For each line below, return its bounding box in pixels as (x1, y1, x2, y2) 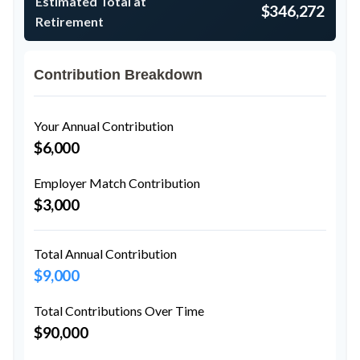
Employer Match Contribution (34, 175, 200, 190)
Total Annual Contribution (34, 246, 177, 261)
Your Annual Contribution (34, 118, 174, 133)
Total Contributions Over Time (34, 303, 204, 318)
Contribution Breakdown (34, 67, 202, 83)
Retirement (35, 14, 104, 29)
